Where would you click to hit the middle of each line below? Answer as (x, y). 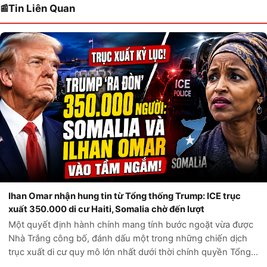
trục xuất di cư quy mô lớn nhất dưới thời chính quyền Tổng (130, 252)
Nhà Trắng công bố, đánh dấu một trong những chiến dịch (128, 238)
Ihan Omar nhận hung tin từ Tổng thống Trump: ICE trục (125, 196)
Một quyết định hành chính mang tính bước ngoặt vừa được (131, 225)
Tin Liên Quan (42, 8)
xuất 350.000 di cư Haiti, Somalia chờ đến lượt (106, 209)
